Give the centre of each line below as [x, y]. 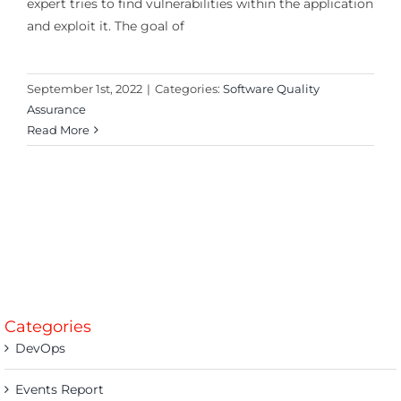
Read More [58, 130]
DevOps [40, 349]
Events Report [60, 390]
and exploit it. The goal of [105, 26]
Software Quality [271, 89]
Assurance [56, 110]
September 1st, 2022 [84, 89]
